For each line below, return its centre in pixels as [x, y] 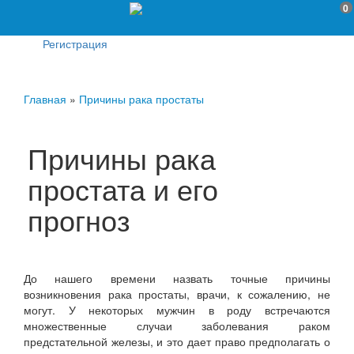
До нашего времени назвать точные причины [177, 278]
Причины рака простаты [141, 99]
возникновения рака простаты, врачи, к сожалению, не [177, 294]
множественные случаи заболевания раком [177, 326]
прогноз [79, 219]
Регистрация [75, 43]
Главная [45, 99]
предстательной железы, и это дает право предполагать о [177, 341]
